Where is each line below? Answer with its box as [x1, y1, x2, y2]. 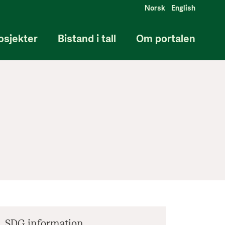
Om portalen [136, 32, 195, 46]
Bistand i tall [57, 32, 116, 46]
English [171, 4, 195, 14]
